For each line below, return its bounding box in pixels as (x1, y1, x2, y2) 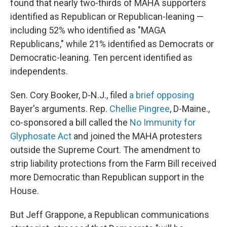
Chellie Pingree (109, 103, 170, 114)
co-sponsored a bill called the (10, 117, 130, 128)
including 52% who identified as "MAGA (10, 25, 166, 35)
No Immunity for (130, 117, 196, 128)
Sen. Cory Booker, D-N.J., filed (10, 90, 129, 100)
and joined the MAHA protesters (71, 131, 202, 141)
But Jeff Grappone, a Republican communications (10, 209, 209, 220)
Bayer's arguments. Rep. (10, 103, 109, 114)
